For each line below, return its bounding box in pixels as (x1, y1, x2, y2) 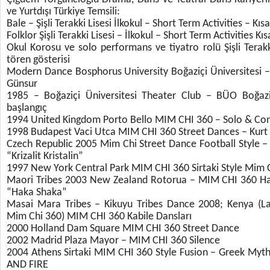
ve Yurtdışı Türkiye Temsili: (7, 6, 120, 17)
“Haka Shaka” (7, 187, 67, 198)
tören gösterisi (7, 54, 70, 66)
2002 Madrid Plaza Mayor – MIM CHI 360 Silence (7, 235, 220, 246)
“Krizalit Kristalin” (7, 151, 83, 162)
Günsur (7, 78, 37, 90)
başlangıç (7, 102, 47, 114)
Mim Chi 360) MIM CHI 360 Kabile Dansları (7, 211, 192, 222)
